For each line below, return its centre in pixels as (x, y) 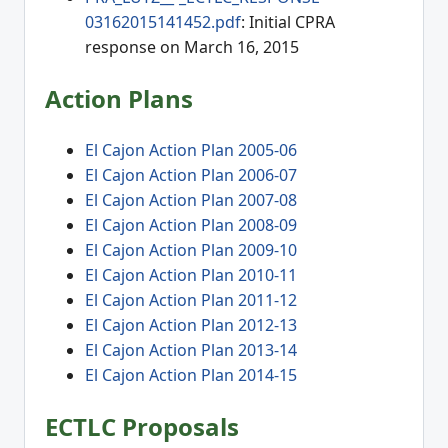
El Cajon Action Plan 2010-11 (191, 274)
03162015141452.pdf (163, 22)
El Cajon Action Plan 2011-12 (191, 299)
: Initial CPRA (288, 22)
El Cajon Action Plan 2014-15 (191, 374)
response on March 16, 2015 (192, 47)
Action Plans (119, 98)
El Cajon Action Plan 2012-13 (191, 324)
